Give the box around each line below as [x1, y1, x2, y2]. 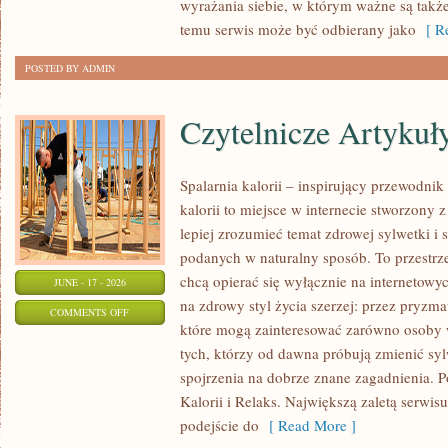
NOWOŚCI [128, 7, 173, 21]
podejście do [180, 415, 259, 435]
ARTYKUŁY [128, 354, 182, 368]
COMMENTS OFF [50, 305, 130, 319]
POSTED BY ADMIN [25, 61, 115, 75]
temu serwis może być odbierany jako [180, 19, 416, 39]
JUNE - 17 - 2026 [54, 275, 126, 289]
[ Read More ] [259, 415, 356, 435]
